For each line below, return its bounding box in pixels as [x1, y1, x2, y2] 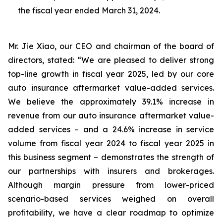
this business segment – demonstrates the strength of [8, 152, 214, 162]
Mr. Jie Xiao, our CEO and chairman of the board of [8, 41, 214, 51]
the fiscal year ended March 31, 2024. [18, 5, 160, 15]
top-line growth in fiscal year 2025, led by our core [8, 69, 214, 79]
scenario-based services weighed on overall [8, 194, 214, 204]
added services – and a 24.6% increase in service [8, 124, 214, 134]
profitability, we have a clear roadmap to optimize [8, 208, 214, 218]
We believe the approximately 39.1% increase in [8, 97, 214, 107]
